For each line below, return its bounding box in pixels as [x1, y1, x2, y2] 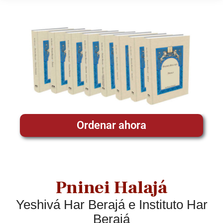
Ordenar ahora [77, 119, 146, 132]
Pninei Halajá [56, 176, 167, 200]
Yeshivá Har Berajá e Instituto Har [15, 197, 208, 213]
